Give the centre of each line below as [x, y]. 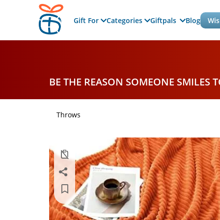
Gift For [87, 20]
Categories [125, 20]
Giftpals [164, 20]
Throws [69, 115]
